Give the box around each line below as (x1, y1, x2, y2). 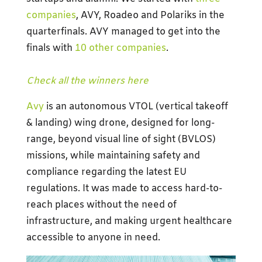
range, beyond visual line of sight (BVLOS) (26, 133, 216, 146)
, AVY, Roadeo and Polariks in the (75, 9, 225, 22)
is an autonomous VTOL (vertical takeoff (43, 100, 228, 113)
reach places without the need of (26, 198, 177, 211)
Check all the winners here (26, 74, 149, 87)
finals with (26, 42, 75, 54)
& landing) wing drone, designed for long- (26, 116, 215, 129)
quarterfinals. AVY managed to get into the (26, 25, 220, 38)
